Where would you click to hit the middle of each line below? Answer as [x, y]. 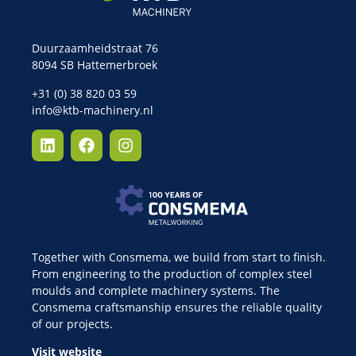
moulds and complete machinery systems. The [156, 291]
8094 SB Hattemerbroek [95, 65]
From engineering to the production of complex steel [172, 274]
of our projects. [72, 324]
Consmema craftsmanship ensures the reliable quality [177, 308]
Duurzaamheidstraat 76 [95, 48]
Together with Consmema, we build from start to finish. [179, 257]
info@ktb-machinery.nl [93, 110]
